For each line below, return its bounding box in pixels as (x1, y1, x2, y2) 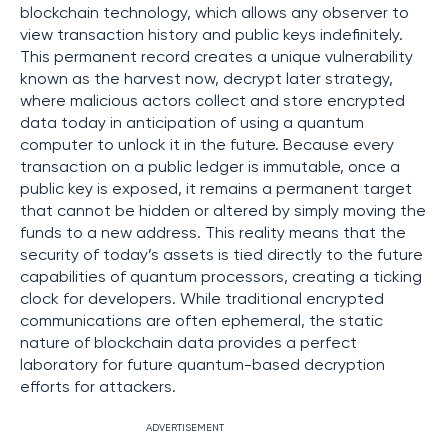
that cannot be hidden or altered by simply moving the (20, 203, 426, 220)
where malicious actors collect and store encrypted (20, 93, 405, 110)
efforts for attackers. (20, 379, 176, 396)
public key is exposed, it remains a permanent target (20, 181, 412, 198)
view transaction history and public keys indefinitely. (20, 27, 403, 44)
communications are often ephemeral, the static (20, 313, 383, 330)
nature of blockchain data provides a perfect (20, 335, 357, 352)
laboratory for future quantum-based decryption (20, 357, 385, 374)
